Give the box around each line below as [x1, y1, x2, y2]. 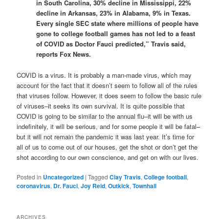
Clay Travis [109, 172, 141, 181]
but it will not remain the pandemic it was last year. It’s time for [17, 131, 195, 141]
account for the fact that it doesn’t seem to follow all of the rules [17, 80, 198, 90]
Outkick [108, 181, 130, 190]
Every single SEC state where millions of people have [36, 19, 199, 28]
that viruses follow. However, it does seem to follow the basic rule [17, 90, 202, 100]
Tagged [88, 172, 109, 181]
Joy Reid [81, 181, 106, 190]
